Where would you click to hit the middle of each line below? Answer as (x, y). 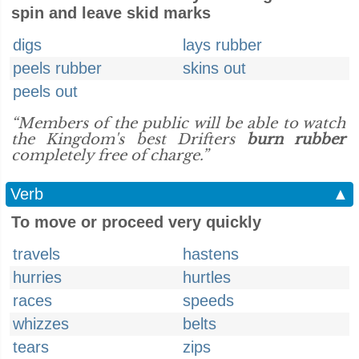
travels (36, 254)
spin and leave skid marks (111, 13)
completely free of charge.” (110, 155)
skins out (214, 68)
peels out (45, 91)
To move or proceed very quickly (136, 222)
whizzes (41, 324)
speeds (208, 301)
